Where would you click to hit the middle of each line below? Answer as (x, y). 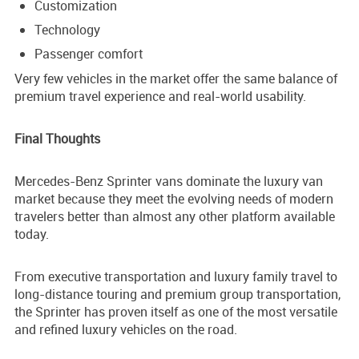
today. (32, 234)
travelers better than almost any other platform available (175, 217)
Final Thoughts (57, 139)
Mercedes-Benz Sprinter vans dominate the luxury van (169, 182)
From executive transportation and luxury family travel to (176, 277)
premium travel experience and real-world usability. (160, 97)
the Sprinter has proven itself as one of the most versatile (176, 312)
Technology (67, 30)
